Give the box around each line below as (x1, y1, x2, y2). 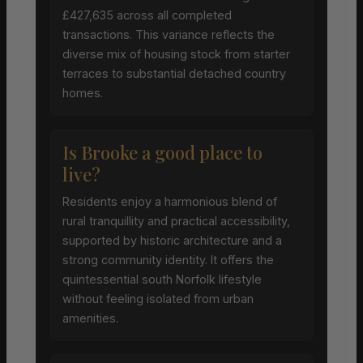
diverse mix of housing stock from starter (62, 46, 290, 61)
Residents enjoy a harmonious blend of (62, 194, 277, 208)
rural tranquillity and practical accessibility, (62, 213, 290, 228)
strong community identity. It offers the (62, 252, 274, 267)
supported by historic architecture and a (62, 233, 282, 247)
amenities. (62, 310, 118, 325)
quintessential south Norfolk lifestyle (62, 271, 262, 286)
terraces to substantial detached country (62, 66, 286, 80)
